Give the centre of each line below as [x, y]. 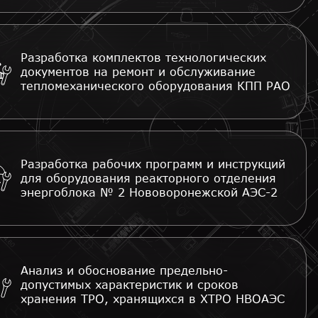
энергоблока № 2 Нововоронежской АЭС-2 [149, 192]
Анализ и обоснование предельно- [124, 270]
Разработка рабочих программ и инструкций [153, 164]
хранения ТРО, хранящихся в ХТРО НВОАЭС [153, 298]
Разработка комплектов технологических [143, 57]
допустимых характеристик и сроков [130, 284]
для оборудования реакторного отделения [148, 178]
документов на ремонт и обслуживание [138, 71]
